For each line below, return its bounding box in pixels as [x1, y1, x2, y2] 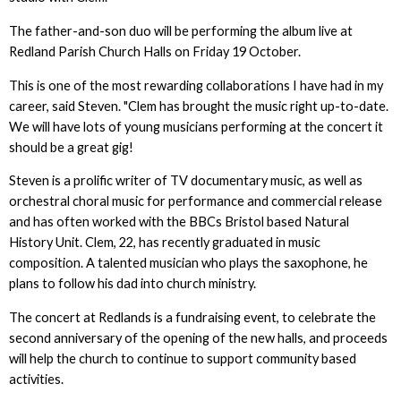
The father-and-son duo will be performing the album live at [8, 23, 353, 39]
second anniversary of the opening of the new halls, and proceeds [8, 329, 388, 346]
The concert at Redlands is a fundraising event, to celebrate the [8, 309, 376, 325]
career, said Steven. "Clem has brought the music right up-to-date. [8, 98, 388, 114]
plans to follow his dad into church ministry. [8, 276, 256, 292]
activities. [8, 371, 64, 387]
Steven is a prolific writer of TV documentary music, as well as [8, 173, 363, 189]
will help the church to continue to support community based [8, 350, 356, 366]
